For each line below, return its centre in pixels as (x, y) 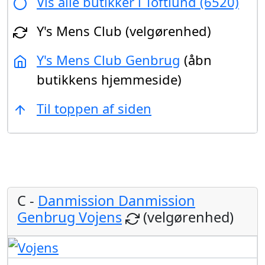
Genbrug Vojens (70, 217)
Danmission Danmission (117, 200)
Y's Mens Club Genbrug (109, 59)
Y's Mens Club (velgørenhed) (124, 30)
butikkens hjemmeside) (109, 79)
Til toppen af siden (94, 108)
